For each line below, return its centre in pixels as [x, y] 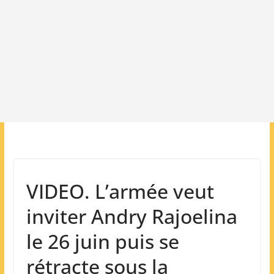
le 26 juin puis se [102, 241]
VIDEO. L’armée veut [120, 191]
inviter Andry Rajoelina [131, 216]
